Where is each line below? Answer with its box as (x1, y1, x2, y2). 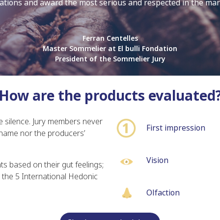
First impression (146, 122, 205, 133)
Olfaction (146, 187, 180, 198)
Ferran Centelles (82, 33, 138, 43)
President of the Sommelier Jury (55, 54, 165, 63)
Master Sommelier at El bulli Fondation (43, 44, 177, 53)
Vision (146, 155, 168, 165)
